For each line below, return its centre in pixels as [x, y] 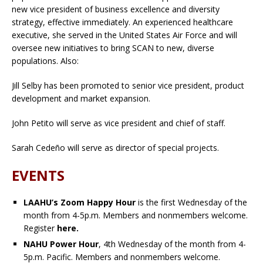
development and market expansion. [81, 98]
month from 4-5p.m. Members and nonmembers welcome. [136, 215]
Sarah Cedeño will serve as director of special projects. [115, 147]
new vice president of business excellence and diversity [116, 9]
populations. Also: [45, 60]
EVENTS [38, 175]
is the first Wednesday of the [193, 202]
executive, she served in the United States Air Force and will [124, 35]
